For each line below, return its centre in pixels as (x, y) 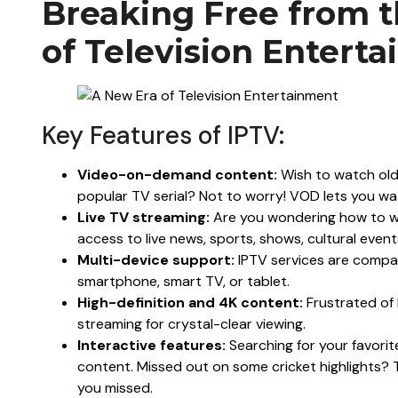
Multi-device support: (156, 259)
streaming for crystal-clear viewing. (191, 323)
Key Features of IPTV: (163, 135)
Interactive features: (151, 345)
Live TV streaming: (143, 217)
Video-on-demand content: (177, 174)
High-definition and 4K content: (190, 302)
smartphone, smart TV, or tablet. (183, 281)
